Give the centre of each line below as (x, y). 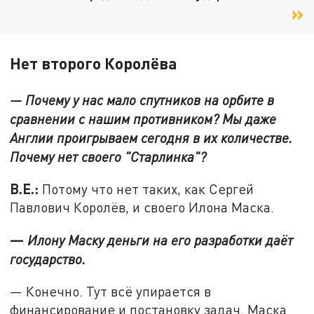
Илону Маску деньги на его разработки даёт (161, 240)
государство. (48, 259)
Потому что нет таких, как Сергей (148, 189)
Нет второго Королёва (94, 63)
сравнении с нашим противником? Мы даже (143, 118)
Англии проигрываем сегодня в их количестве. (151, 137)
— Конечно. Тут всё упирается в (111, 291)
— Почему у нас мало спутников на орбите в (142, 100)
